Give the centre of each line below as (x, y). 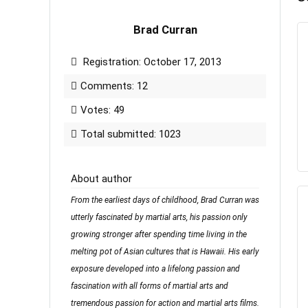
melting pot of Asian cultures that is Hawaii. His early (165, 252)
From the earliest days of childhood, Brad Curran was (165, 200)
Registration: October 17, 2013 (151, 62)
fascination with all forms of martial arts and (150, 286)
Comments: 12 (114, 86)
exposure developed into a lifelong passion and (155, 269)
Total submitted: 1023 (131, 134)
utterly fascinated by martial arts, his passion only (159, 218)
